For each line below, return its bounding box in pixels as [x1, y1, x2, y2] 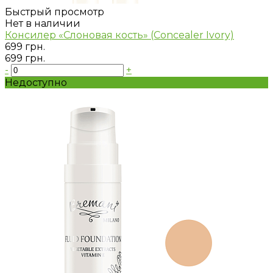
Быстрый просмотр [5, 6, 104, 18]
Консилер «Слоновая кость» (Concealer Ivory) [5, 29, 234, 41]
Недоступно [5, 77, 67, 89]
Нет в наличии [5, 18, 80, 30]
